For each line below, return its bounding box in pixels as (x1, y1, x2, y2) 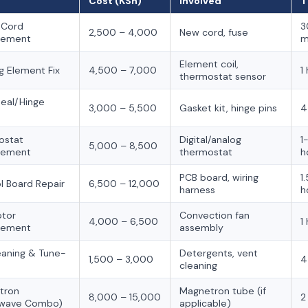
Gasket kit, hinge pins (179, 102, 277, 114)
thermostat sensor (179, 70, 266, 82)
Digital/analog (179, 133, 241, 146)
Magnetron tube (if (179, 285, 266, 297)
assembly (179, 221, 223, 234)
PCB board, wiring (179, 171, 258, 184)
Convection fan (179, 209, 250, 221)
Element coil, (179, 58, 239, 70)
